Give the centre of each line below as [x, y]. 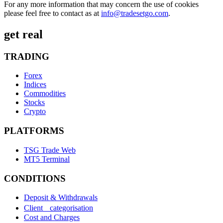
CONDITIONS [35, 178]
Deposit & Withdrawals [61, 198]
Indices [35, 85]
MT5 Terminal [47, 159]
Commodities [45, 94]
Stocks [34, 103]
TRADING [27, 56]
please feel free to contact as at [53, 13]
